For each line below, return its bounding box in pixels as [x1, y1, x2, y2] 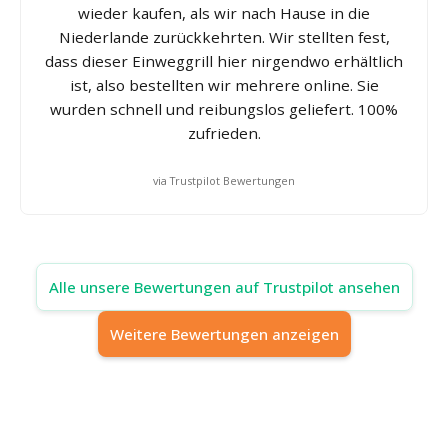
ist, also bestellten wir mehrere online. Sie [69, 74, 379, 95]
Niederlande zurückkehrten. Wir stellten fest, [58, 26, 390, 47]
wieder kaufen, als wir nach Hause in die [78, 2, 370, 23]
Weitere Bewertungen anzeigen [109, 323, 339, 344]
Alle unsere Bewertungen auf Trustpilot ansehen [48, 276, 400, 297]
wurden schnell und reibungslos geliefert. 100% [50, 98, 398, 119]
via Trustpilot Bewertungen [153, 172, 295, 188]
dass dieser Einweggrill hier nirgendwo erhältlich [45, 50, 403, 71]
